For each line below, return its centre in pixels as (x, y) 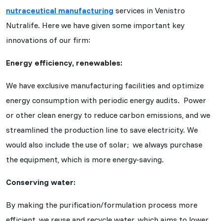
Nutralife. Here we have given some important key (95, 25)
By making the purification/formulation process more (102, 204)
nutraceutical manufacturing (60, 10)
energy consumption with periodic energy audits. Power (106, 100)
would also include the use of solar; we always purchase (104, 144)
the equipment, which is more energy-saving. (85, 159)
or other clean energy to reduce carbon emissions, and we (108, 115)
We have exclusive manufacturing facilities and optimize (105, 85)
